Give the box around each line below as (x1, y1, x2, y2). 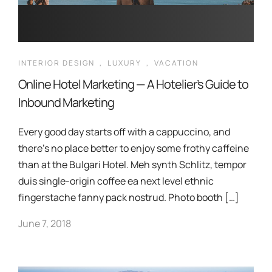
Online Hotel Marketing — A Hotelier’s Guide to (18, 76, 248, 92)
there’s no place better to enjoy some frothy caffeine (18, 141, 249, 155)
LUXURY (107, 58, 141, 68)
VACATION (154, 58, 199, 68)
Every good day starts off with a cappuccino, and (18, 125, 230, 138)
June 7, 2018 (18, 217, 71, 230)
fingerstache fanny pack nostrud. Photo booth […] (18, 191, 239, 204)
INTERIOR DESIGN (18, 58, 95, 68)
